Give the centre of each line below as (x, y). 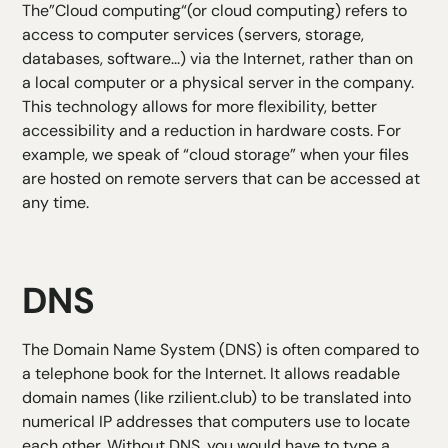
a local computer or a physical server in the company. (218, 83)
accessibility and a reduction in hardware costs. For (212, 131)
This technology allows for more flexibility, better (200, 107)
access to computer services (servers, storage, (193, 35)
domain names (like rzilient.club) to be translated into (217, 398)
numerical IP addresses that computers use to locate (216, 422)
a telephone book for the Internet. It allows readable (211, 374)
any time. (56, 203)
